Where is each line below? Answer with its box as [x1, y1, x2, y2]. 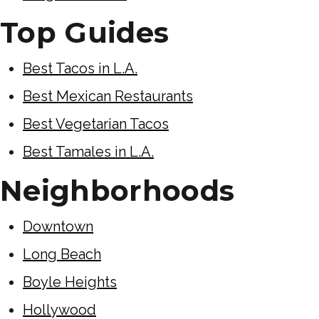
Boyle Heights [23, 273, 117, 291]
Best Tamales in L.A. [23, 142, 154, 160]
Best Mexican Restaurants [23, 87, 193, 105]
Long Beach [23, 245, 101, 263]
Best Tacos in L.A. [23, 59, 137, 77]
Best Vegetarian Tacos [23, 115, 169, 132]
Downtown [23, 217, 93, 235]
